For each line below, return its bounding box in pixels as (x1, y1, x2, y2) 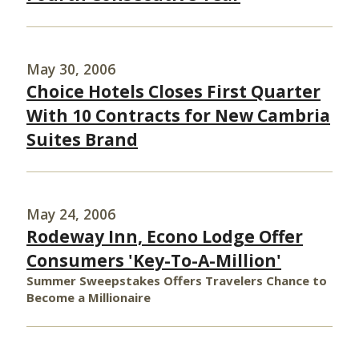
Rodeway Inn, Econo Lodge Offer (26, 225, 303, 248)
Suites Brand (26, 128, 138, 151)
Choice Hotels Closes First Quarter (26, 80, 321, 103)
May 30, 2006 (26, 59, 115, 79)
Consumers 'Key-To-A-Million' (26, 249, 281, 272)
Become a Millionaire (26, 289, 151, 305)
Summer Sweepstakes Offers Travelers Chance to (26, 272, 327, 288)
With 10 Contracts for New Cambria (26, 104, 330, 127)
